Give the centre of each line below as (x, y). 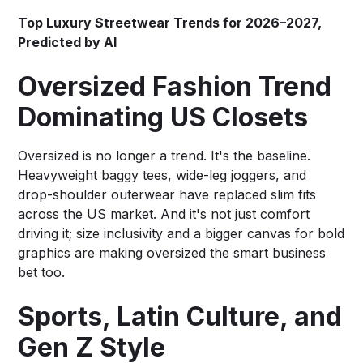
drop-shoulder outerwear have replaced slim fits (167, 194)
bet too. (42, 272)
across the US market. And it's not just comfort (164, 214)
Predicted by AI (68, 42)
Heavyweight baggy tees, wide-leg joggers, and (162, 175)
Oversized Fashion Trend (175, 86)
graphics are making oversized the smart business (172, 252)
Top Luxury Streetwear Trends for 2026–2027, (170, 22)
